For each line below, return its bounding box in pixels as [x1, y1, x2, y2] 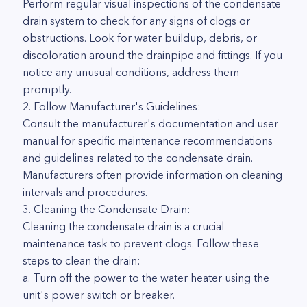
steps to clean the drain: [23, 254, 140, 267]
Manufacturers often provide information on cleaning [23, 168, 282, 182]
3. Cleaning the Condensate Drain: [23, 202, 191, 216]
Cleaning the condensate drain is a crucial [23, 219, 224, 233]
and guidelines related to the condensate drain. [23, 151, 253, 164]
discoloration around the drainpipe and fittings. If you [23, 48, 282, 62]
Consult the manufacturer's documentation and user [23, 116, 278, 130]
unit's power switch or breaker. [23, 288, 175, 302]
